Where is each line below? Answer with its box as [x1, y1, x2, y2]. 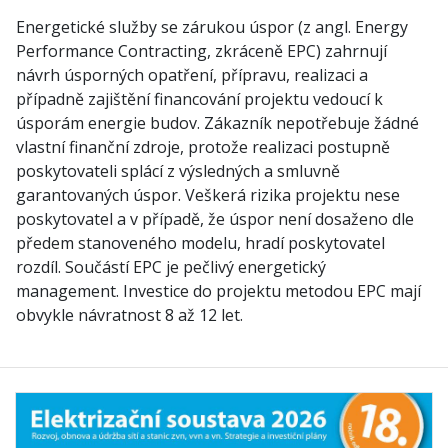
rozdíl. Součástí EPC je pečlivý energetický [16, 256, 326, 278]
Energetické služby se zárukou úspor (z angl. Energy [16, 16, 408, 38]
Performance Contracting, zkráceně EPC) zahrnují [16, 40, 387, 62]
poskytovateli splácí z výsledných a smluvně [16, 160, 340, 182]
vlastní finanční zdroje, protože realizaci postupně [16, 136, 390, 158]
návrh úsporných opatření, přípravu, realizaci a [16, 64, 368, 86]
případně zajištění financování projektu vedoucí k [16, 88, 383, 110]
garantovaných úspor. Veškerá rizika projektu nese [16, 184, 400, 206]
